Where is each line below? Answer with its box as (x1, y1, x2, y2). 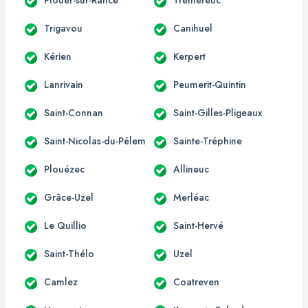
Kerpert (173, 49, 206, 63)
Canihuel (173, 21, 212, 35)
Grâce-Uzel (44, 190, 93, 204)
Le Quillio (44, 218, 87, 232)
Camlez (44, 274, 78, 289)
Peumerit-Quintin (173, 77, 246, 91)
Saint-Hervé (173, 218, 223, 232)
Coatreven (173, 274, 219, 289)
